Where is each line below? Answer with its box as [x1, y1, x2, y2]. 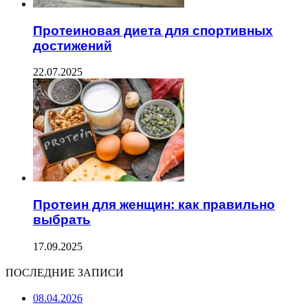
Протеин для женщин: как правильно [33, 197, 275, 212]
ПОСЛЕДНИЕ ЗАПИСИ [5, 264, 124, 280]
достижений [33, 38, 112, 53]
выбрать [33, 212, 91, 228]
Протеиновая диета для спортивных [33, 23, 273, 38]
